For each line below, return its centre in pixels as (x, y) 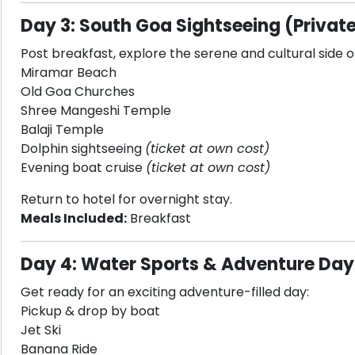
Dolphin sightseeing (82, 149)
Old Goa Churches (77, 92)
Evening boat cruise (83, 168)
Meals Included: (73, 218)
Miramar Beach (68, 73)
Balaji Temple (62, 130)
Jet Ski (40, 330)
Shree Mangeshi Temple (95, 111)
